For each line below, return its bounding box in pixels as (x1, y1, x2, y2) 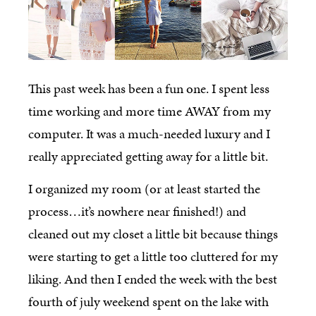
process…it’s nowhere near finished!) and (28, 202, 246, 221)
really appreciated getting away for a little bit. (28, 146, 268, 166)
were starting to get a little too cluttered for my (28, 247, 278, 267)
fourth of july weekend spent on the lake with (28, 292, 269, 312)
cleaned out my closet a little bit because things (28, 224, 278, 244)
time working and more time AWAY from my (28, 101, 271, 121)
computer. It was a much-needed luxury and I (28, 123, 270, 143)
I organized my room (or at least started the (28, 179, 260, 199)
